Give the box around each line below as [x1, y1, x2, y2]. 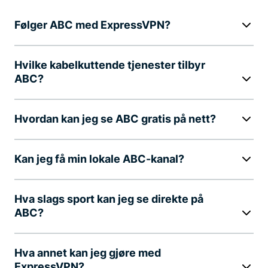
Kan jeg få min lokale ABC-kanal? [14, 152, 184, 165]
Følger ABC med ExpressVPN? [14, 18, 170, 31]
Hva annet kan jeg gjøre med [14, 246, 161, 259]
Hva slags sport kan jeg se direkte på [14, 192, 203, 205]
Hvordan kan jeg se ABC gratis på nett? [14, 112, 216, 125]
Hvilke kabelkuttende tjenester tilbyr [14, 58, 205, 71]
